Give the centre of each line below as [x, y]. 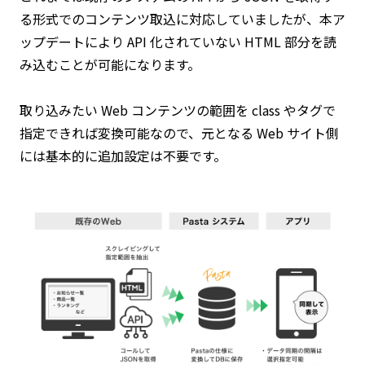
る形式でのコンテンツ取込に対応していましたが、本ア [182, 19]
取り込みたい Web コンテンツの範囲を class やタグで [178, 110]
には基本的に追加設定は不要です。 [123, 156]
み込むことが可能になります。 [110, 65]
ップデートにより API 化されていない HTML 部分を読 [178, 42]
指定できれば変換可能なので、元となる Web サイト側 [179, 133]
